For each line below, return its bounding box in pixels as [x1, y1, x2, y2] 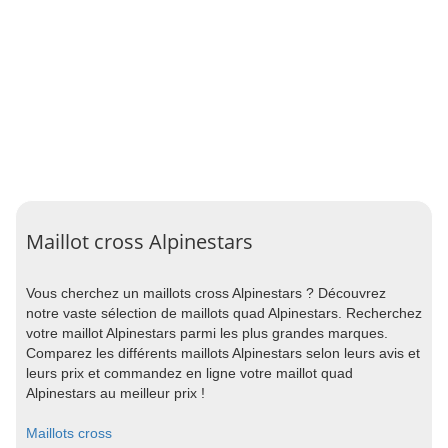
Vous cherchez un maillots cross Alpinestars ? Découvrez [26, 285, 386, 301]
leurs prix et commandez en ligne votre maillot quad [26, 365, 353, 381]
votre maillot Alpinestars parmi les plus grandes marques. [26, 325, 388, 341]
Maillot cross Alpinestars [26, 228, 253, 255]
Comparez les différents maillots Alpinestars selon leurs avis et [26, 345, 420, 361]
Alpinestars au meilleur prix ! [26, 385, 205, 401]
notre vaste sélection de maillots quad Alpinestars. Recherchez [26, 305, 422, 321]
